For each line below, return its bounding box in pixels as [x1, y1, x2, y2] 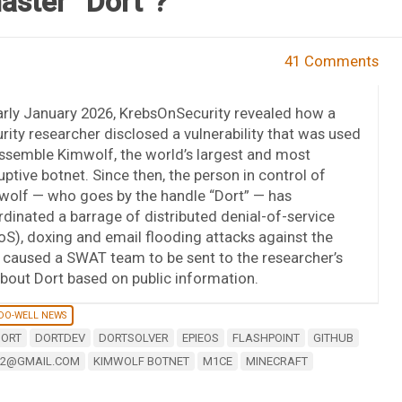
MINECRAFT [245, 354, 308, 368]
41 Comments [284, 51, 380, 70]
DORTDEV [34, 330, 85, 345]
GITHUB [312, 330, 354, 345]
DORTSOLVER [98, 330, 169, 345]
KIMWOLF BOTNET [92, 354, 189, 368]
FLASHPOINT [232, 330, 300, 345]
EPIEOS [181, 330, 219, 345]
